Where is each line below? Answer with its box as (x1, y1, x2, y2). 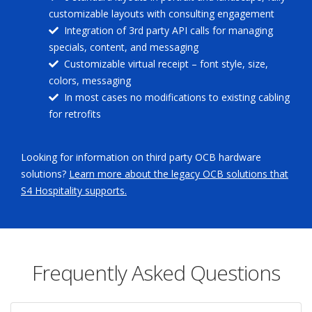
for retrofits (49, 107, 101, 121)
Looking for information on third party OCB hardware (21, 150, 261, 164)
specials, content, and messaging (49, 40, 198, 54)
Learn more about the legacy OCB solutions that (69, 167, 288, 181)
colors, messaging (49, 74, 131, 88)
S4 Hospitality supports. (21, 184, 127, 198)
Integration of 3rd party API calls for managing (64, 24, 273, 38)
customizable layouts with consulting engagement (49, 7, 274, 21)
